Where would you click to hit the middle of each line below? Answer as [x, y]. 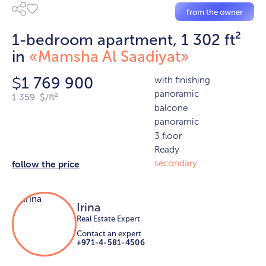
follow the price [46, 165]
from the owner [214, 12]
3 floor [168, 136]
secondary [175, 164]
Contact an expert [109, 234]
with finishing [182, 80]
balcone [171, 108]
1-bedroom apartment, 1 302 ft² [126, 39]
